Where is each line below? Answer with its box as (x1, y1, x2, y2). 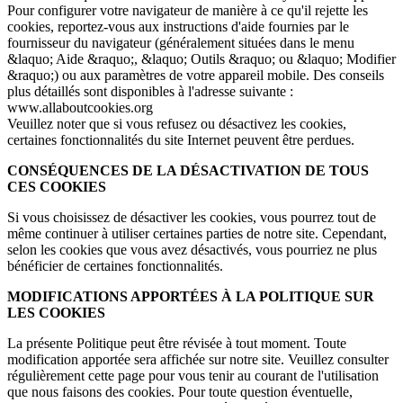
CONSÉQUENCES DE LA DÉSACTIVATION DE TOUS (7, 163, 369, 179)
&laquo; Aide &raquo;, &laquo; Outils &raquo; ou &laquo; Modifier (7, 51, 396, 67)
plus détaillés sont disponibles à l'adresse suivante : (7, 84, 293, 100)
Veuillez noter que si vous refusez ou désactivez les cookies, (7, 116, 346, 132)
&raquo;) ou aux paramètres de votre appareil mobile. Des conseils (7, 67, 384, 84)
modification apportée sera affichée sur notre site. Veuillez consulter (7, 352, 389, 368)
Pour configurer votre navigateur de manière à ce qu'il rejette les (7, 3, 368, 19)
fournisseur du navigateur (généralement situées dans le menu (7, 35, 354, 51)
